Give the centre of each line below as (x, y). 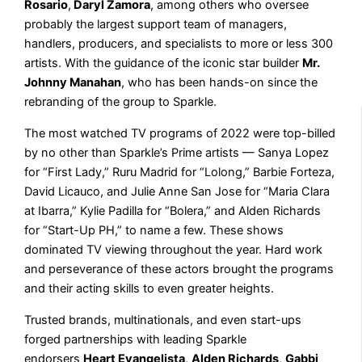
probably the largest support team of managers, (156, 25)
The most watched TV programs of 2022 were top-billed (180, 134)
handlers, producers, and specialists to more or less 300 (179, 44)
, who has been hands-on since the (220, 83)
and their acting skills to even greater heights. (149, 289)
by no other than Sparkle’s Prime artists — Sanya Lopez (177, 153)
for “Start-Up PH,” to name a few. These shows (154, 231)
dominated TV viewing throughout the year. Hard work (174, 250)
